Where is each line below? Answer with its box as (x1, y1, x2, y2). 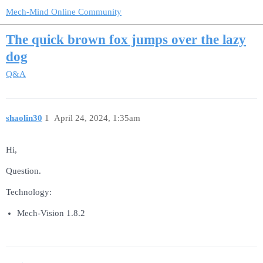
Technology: (6, 187, 52, 197)
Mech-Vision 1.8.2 (16, 208, 85, 218)
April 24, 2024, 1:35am (53, 113, 140, 123)
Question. (6, 166, 41, 176)
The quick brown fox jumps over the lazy (6, 32, 246, 48)
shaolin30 (6, 113, 42, 123)
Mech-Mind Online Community (6, 7, 122, 16)
